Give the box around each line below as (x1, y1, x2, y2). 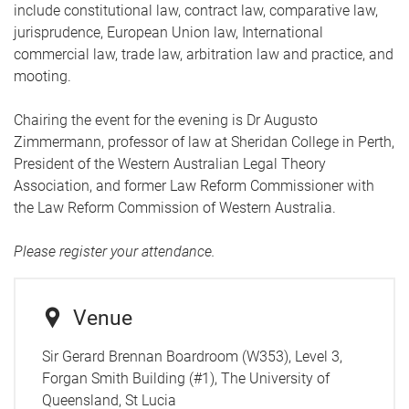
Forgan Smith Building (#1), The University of (41, 369, 330, 387)
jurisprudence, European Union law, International (14, 24, 323, 41)
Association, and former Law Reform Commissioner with (14, 177, 374, 194)
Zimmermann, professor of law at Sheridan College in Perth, (14, 133, 394, 151)
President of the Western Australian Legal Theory (14, 155, 326, 173)
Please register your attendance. (14, 243, 215, 260)
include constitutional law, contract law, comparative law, (14, 2, 378, 19)
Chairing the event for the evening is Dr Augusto (14, 111, 318, 129)
